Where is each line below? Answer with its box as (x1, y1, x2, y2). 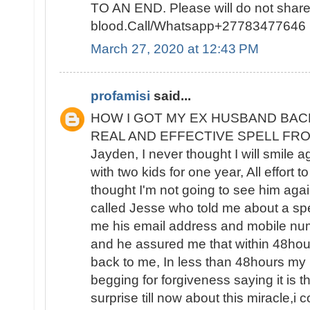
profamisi (91, 88, 150, 103)
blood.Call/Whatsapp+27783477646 (91, 19, 306, 34)
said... (150, 88, 191, 103)
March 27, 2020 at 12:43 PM (91, 42, 259, 56)
